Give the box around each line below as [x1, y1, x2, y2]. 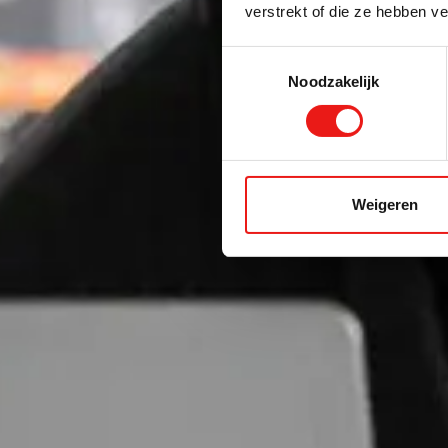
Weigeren [351, 195, 418, 213]
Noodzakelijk [288, 72, 380, 90]
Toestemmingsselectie [221, 49, 369, 67]
